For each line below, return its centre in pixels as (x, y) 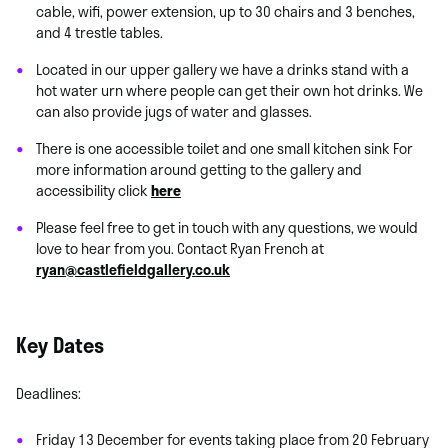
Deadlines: (48, 393)
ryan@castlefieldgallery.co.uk (133, 269)
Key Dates (60, 344)
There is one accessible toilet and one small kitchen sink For (224, 148)
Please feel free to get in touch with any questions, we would (227, 227)
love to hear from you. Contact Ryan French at (180, 248)
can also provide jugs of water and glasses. (174, 111)
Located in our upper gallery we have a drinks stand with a (222, 69)
